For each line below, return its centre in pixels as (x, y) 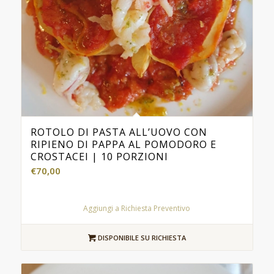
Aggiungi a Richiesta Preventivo (137, 209)
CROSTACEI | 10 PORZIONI (99, 157)
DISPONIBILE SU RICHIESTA (141, 238)
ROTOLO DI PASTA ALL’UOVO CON (119, 132)
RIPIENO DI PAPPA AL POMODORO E (123, 145)
